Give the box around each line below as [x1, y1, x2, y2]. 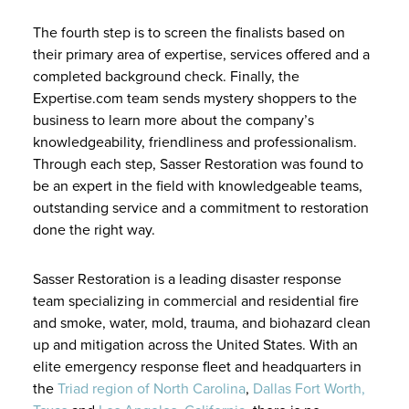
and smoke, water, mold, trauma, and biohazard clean [33, 312, 371, 334]
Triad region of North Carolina [58, 378, 246, 400]
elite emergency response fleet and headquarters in [33, 356, 362, 378]
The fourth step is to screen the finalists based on [33, 22, 345, 44]
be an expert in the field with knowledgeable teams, [33, 175, 362, 197]
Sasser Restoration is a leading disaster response [33, 268, 341, 290]
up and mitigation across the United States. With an [33, 334, 358, 356]
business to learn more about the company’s [33, 110, 314, 131]
